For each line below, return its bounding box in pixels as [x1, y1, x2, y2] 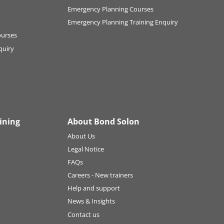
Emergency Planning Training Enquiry [67, 17, 178, 27]
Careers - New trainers [67, 170, 133, 180]
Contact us [67, 209, 99, 219]
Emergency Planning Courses [67, 4, 153, 14]
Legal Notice [67, 144, 104, 154]
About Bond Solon [67, 116, 139, 127]
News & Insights [67, 196, 115, 206]
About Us [67, 131, 95, 141]
